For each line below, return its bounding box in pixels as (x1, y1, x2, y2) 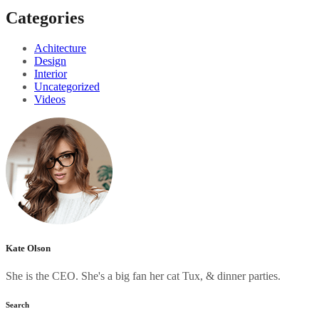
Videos (34, 93, 66, 105)
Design (34, 54, 66, 67)
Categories (6, 8, 84, 27)
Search (6, 300, 29, 309)
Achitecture (34, 41, 86, 54)
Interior (34, 67, 67, 80)
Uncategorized (34, 80, 100, 93)
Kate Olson (6, 242, 51, 253)
